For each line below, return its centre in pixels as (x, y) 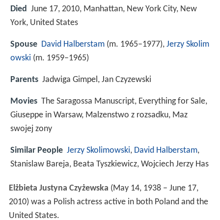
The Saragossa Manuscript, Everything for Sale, (124, 102)
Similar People (37, 151)
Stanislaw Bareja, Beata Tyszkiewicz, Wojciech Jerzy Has (110, 165)
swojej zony (31, 129)
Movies (24, 102)
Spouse (24, 44)
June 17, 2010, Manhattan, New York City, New (114, 9)
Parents (24, 80)
